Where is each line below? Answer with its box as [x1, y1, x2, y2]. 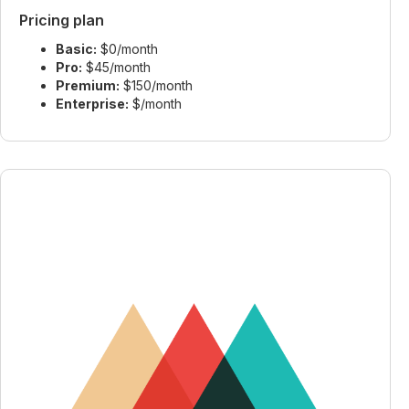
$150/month [120, 78, 193, 93]
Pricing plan [19, 11, 104, 29]
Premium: [56, 78, 120, 93]
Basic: [56, 41, 97, 57]
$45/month [82, 59, 151, 75]
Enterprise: [56, 96, 129, 111]
